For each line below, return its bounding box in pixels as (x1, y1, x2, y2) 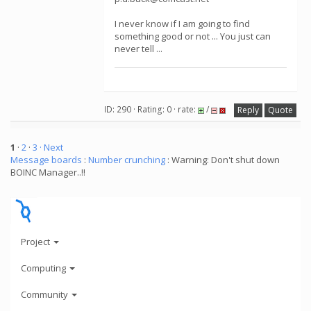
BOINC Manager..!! (10, 166, 85, 178)
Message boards (10, 153, 82, 166)
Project (21, 235, 52, 248)
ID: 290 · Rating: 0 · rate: (104, 103, 198, 116)
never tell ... (115, 42, 162, 55)
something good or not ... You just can (115, 30, 271, 42)
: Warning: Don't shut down (165, 153, 280, 166)
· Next (40, 141, 63, 153)
